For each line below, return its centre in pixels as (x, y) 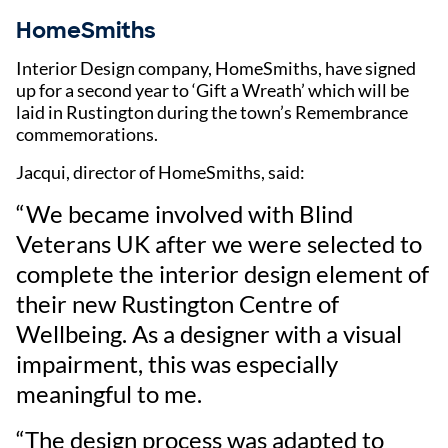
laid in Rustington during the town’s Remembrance (212, 111)
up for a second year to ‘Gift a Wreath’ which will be (212, 89)
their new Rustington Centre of (177, 303)
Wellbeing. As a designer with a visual (209, 333)
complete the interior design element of (222, 273)
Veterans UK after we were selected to (219, 243)
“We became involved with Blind (184, 213)
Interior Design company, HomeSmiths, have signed (216, 67)
